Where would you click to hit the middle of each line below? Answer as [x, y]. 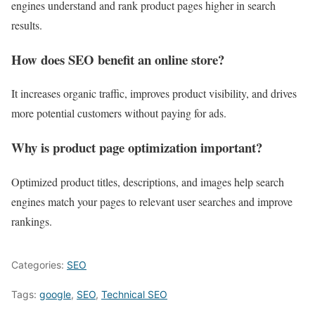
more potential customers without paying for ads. [119, 113]
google [55, 294]
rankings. [32, 221]
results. [27, 25]
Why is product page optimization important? [137, 148]
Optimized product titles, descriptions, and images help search [148, 181]
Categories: [39, 264]
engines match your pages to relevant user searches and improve [152, 201]
